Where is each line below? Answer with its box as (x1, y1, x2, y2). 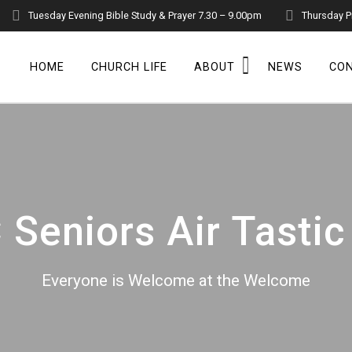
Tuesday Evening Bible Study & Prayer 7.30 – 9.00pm (28, 9, 262, 21)
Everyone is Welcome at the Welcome (42, 271, 310, 291)
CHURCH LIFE (90, 60, 167, 74)
